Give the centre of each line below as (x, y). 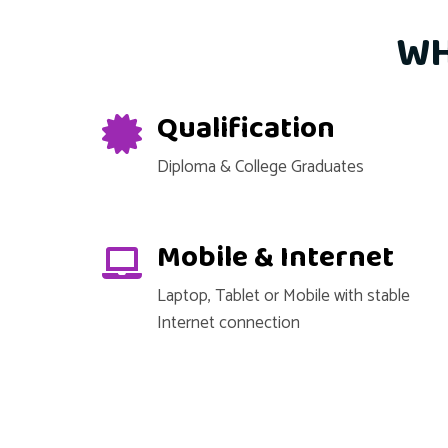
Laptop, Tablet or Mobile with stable (283, 296)
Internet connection (228, 323)
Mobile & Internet (275, 258)
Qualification (246, 129)
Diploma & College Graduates (260, 167)
